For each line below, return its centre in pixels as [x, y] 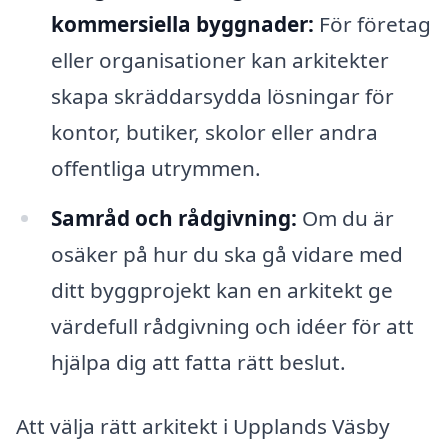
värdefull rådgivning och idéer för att [232, 326]
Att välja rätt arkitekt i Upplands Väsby [203, 425]
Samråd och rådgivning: [173, 218]
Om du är [345, 218]
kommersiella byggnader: [182, 24]
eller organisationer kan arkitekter [219, 60]
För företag [372, 24]
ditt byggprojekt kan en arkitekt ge [221, 290]
